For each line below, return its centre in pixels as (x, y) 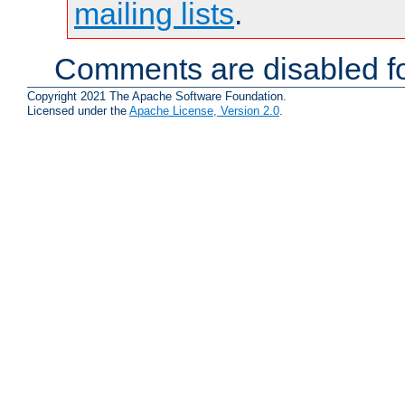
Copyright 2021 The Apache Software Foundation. (157, 97)
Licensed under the (78, 111)
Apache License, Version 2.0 (204, 111)
